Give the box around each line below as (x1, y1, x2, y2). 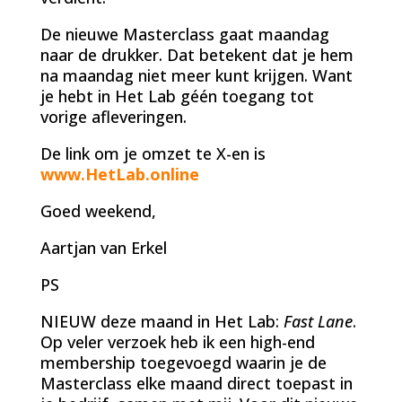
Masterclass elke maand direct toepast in (39, 371, 353, 394)
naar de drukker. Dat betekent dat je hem (39, 43, 354, 66)
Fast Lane (283, 310, 353, 332)
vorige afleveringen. (39, 105, 187, 127)
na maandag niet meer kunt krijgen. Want (39, 64, 353, 86)
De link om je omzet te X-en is (39, 142, 266, 164)
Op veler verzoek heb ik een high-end (39, 330, 315, 353)
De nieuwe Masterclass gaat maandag (39, 22, 329, 45)
